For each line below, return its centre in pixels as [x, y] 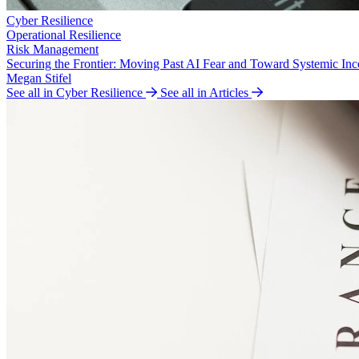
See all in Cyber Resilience [75, 93]
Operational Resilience [64, 35]
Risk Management [52, 49]
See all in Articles [204, 93]
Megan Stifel [39, 78]
